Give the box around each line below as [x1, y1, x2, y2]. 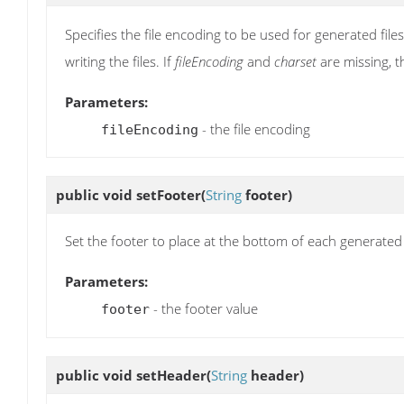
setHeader [136, 365, 207, 384]
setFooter [136, 185, 201, 204]
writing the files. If [65, 51, 175, 70]
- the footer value [150, 299, 258, 318]
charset [274, 51, 317, 70]
